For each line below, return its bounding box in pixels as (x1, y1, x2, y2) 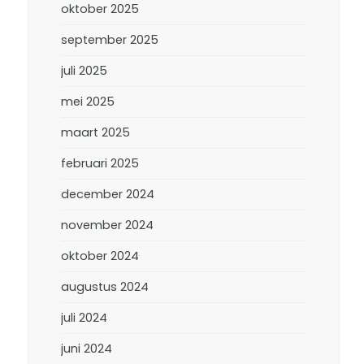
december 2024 (61, 186, 155, 202)
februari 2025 (61, 155, 140, 171)
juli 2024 (61, 310, 108, 326)
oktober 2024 (61, 248, 140, 264)
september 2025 (61, 32, 159, 48)
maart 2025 (61, 124, 131, 141)
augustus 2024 (61, 279, 149, 295)
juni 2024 (61, 340, 113, 357)
